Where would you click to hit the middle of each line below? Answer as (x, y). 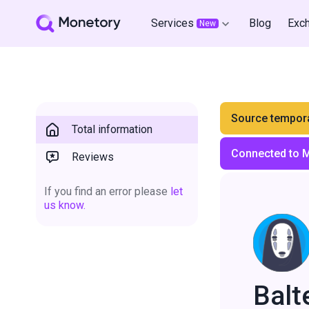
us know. (65, 205)
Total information (112, 129)
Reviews (93, 157)
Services (172, 23)
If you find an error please (107, 191)
